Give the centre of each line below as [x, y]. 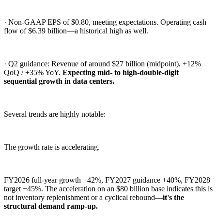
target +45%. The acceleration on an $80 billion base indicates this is [108, 188]
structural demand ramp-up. [51, 206]
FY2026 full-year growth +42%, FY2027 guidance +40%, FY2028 [107, 180]
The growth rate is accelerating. [52, 147]
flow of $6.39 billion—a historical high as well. [76, 31]
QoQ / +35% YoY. [33, 72]
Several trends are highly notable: [55, 114]
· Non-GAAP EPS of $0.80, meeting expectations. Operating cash [105, 22]
